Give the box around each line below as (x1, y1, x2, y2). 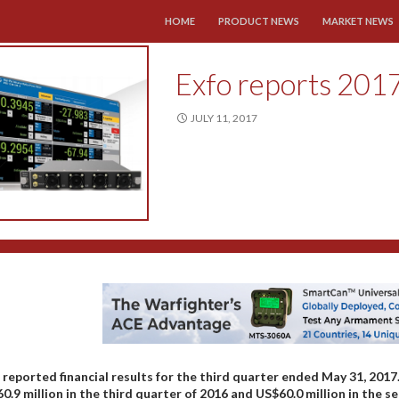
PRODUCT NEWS (218, 15, 299, 27)
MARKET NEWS (322, 15, 394, 27)
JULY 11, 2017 (191, 110, 258, 125)
